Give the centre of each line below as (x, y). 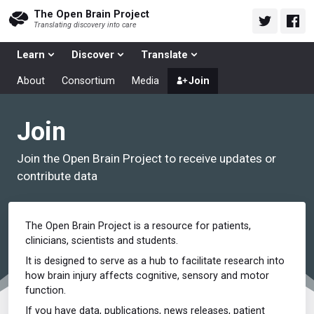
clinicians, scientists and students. (102, 241)
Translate (165, 55)
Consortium (88, 81)
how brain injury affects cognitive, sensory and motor (147, 276)
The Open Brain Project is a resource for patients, (138, 226)
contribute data (57, 176)
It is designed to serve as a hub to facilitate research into (155, 261)
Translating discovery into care (85, 25)
